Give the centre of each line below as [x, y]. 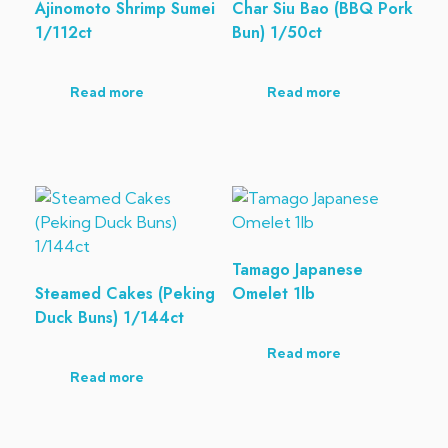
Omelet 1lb [273, 293]
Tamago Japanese [297, 269]
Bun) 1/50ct [276, 32]
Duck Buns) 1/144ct [109, 317]
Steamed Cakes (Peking [125, 293]
